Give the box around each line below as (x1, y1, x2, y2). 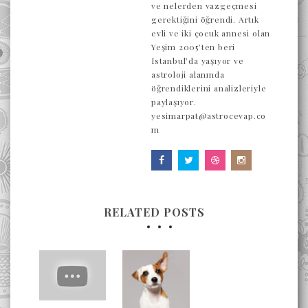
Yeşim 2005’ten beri (151, 41, 236, 52)
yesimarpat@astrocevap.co (151, 110, 267, 121)
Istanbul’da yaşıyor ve (151, 55, 244, 66)
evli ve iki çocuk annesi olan (151, 27, 271, 38)
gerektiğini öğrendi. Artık (151, 14, 259, 25)
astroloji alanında (151, 69, 225, 80)
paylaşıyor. (151, 96, 197, 107)
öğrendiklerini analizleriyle (151, 82, 267, 93)
